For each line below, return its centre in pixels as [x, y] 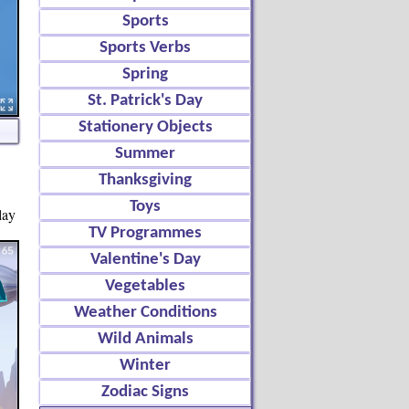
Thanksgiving [145, 180]
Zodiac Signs [145, 392]
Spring [145, 74]
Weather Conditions [145, 313]
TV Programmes [145, 233]
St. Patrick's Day [145, 101]
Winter [145, 366]
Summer [145, 154]
